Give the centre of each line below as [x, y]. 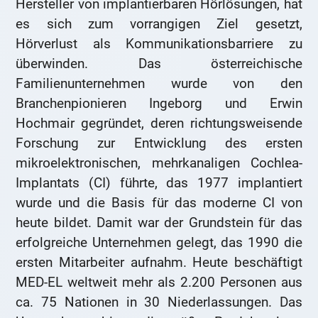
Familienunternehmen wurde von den [159, 84]
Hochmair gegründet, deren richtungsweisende [159, 124]
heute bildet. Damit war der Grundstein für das [159, 223]
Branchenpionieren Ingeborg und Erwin [159, 104]
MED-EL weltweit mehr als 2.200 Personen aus [159, 283]
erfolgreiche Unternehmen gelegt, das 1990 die [159, 243]
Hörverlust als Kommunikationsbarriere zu [159, 44]
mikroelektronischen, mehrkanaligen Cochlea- [159, 163]
